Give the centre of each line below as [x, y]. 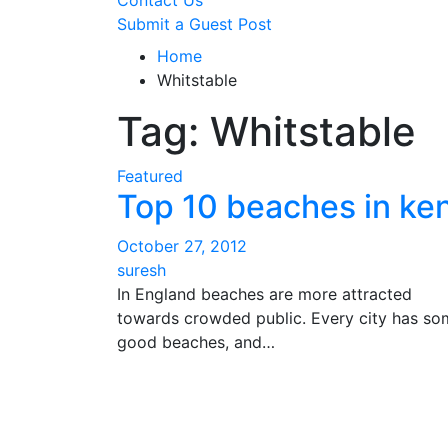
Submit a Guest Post [194, 24]
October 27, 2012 [182, 246]
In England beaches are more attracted [264, 294]
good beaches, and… [196, 342]
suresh [141, 270]
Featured [150, 176]
